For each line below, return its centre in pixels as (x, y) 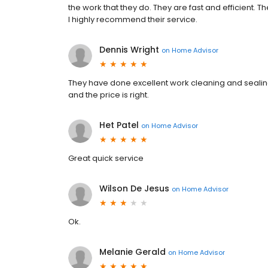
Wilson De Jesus (134, 189)
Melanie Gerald (133, 252)
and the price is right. (109, 95)
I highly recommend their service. (133, 20)
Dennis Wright (129, 50)
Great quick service (106, 159)
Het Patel (119, 125)
